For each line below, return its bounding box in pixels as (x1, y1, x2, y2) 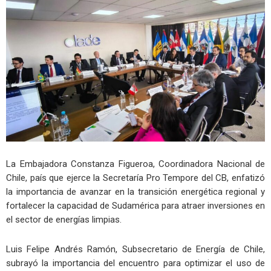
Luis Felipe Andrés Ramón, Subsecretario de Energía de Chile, (6, 244, 265, 255)
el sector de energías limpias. (6, 214, 122, 225)
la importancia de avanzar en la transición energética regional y (6, 186, 265, 197)
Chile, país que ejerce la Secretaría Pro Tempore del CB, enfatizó (6, 172, 265, 183)
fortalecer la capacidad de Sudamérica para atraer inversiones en (6, 200, 265, 211)
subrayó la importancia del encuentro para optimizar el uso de (6, 258, 265, 269)
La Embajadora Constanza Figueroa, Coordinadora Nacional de (6, 158, 265, 169)
